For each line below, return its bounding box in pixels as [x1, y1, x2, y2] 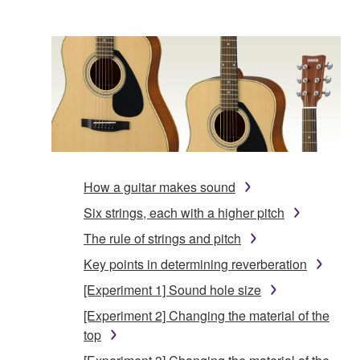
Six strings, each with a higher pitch [84, 202, 284, 222]
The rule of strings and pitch [84, 228, 241, 247]
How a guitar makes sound [84, 177, 235, 196]
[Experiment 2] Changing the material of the [84, 305, 329, 325]
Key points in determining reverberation [84, 254, 307, 273]
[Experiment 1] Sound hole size [84, 280, 261, 299]
